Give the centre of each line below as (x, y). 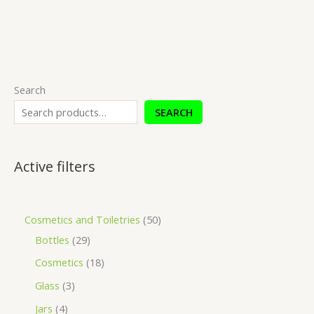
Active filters (55, 166)
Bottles (52, 239)
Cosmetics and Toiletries (82, 219)
